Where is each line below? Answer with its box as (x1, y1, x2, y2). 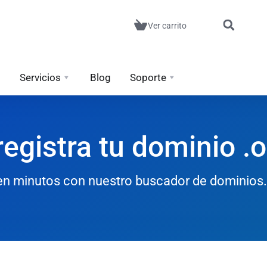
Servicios (20, 72, 61, 83)
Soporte (130, 72, 166, 83)
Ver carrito (147, 21, 187, 30)
